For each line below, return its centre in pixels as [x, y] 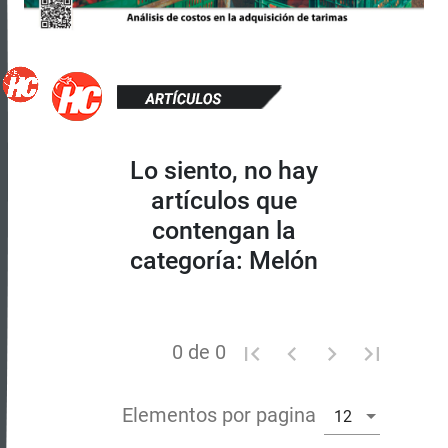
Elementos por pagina [219, 415]
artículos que [224, 201]
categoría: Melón [224, 261]
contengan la [224, 231]
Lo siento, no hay [224, 171]
